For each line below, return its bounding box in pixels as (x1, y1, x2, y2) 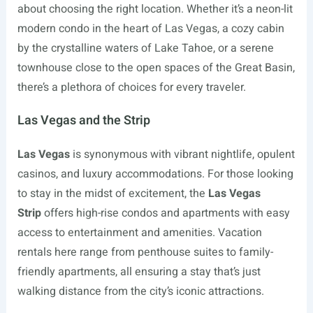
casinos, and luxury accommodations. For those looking (17, 166, 293, 182)
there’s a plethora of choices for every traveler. (17, 79, 246, 96)
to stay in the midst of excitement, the (17, 185, 208, 202)
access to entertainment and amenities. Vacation (17, 224, 262, 241)
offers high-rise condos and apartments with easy (41, 205, 290, 221)
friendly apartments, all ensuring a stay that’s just (17, 263, 261, 280)
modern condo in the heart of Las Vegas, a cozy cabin (17, 20, 284, 37)
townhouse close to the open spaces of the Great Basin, (17, 59, 295, 76)
